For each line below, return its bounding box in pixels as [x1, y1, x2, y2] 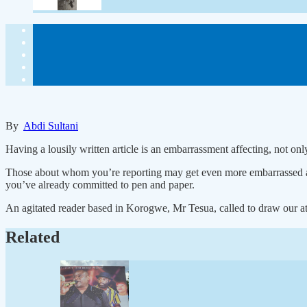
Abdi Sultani [23, 120, 78, 132]
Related [5, 228, 60, 247]
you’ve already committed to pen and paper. [5, 179, 195, 191]
